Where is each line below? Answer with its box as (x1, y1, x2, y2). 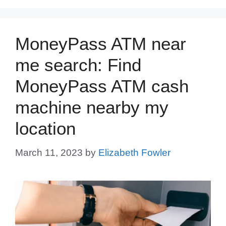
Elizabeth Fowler (98, 147, 171, 158)
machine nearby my (15, 97, 168, 118)
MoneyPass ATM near (15, 34, 186, 54)
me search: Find (15, 55, 141, 75)
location (15, 119, 76, 139)
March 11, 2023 (15, 147, 83, 158)
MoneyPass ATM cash (15, 76, 189, 96)
